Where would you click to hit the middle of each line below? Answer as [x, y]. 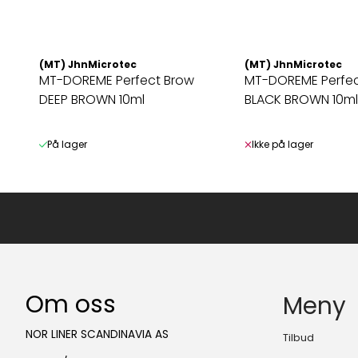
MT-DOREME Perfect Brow [116, 80]
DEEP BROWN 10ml [91, 99]
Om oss [71, 304]
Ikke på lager [282, 144]
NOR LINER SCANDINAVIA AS [97, 334]
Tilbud [298, 337]
